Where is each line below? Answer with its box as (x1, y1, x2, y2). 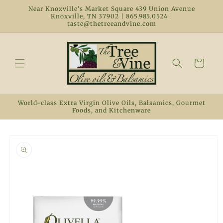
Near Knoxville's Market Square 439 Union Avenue (28, 5, 195, 12)
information (4, 148, 55, 158)
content (14, 10, 46, 20)
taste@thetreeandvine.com (67, 20, 156, 27)
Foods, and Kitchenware (72, 106, 151, 114)
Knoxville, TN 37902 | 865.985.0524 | (50, 12, 173, 20)
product (4, 139, 37, 149)
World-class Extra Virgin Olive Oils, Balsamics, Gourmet (17, 99, 206, 107)
